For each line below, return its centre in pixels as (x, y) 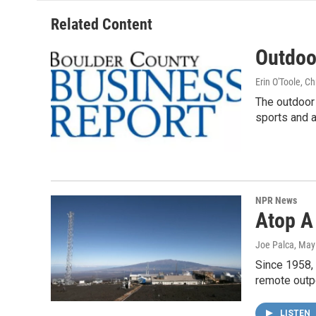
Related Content (102, 25)
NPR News (276, 200)
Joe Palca (275, 244)
